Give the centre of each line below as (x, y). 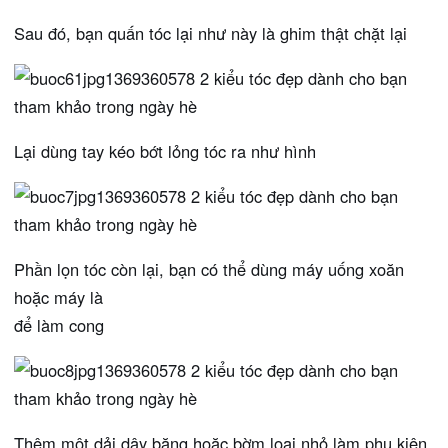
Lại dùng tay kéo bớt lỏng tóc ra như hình (165, 151)
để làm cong (59, 325)
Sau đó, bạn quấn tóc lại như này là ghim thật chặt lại (210, 33)
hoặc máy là (58, 297)
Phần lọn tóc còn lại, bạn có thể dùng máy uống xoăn (209, 269)
